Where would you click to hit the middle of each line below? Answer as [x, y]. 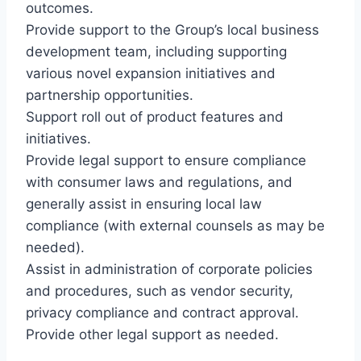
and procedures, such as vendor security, [160, 291]
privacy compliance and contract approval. [162, 313]
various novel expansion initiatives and [151, 74]
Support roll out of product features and [155, 117]
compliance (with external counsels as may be [175, 226]
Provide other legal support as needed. [152, 335]
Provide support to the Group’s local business [172, 30]
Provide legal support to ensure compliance [166, 161]
